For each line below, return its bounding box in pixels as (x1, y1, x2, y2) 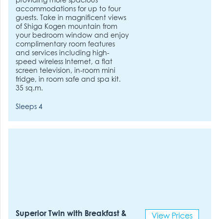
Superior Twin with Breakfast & (16, 210, 127, 218)
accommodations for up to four (16, 5, 121, 13)
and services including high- (16, 49, 110, 57)
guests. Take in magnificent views (16, 14, 127, 22)
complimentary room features (16, 41, 115, 48)
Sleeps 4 (16, 104, 43, 110)
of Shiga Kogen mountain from (16, 23, 118, 30)
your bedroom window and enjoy (16, 32, 130, 39)
